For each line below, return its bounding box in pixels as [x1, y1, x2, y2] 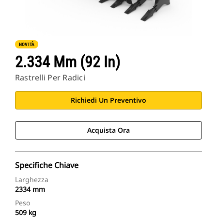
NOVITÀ [19, 41, 35, 47]
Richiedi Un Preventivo [71, 95, 146, 105]
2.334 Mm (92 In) [15, 53, 120, 72]
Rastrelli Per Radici [15, 72, 85, 83]
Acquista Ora [87, 125, 130, 135]
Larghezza [15, 175, 48, 185]
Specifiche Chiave [15, 160, 78, 171]
